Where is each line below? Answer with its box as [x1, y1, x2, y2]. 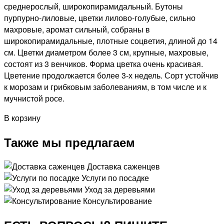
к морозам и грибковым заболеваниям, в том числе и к [4, 80, 206, 92]
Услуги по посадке [81, 171, 149, 183]
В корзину [4, 111, 40, 123]
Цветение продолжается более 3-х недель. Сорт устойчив [4, 69, 218, 81]
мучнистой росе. [4, 92, 64, 104]
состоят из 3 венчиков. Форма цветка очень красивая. [4, 57, 203, 69]
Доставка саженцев [87, 160, 160, 172]
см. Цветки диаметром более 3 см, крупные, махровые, [4, 46, 208, 58]
